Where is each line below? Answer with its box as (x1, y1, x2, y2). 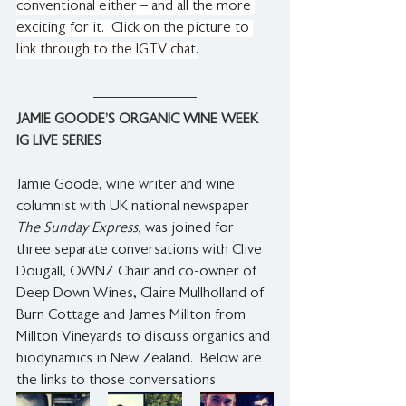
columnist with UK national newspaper (16, 198, 253, 217)
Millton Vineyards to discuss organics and (16, 329, 274, 347)
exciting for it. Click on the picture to (16, 20, 253, 38)
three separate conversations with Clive (16, 242, 266, 260)
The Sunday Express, (16, 220, 141, 238)
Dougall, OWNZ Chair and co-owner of (16, 264, 260, 282)
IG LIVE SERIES (16, 133, 105, 151)
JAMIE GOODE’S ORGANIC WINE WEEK (16, 111, 262, 130)
